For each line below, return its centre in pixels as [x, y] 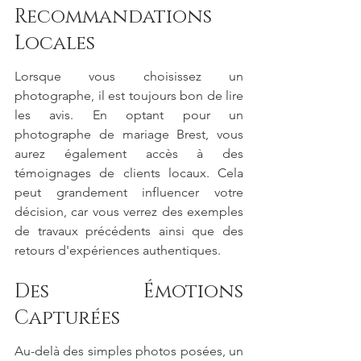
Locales [55, 43]
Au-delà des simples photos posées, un [129, 351]
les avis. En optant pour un [129, 115]
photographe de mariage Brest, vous [129, 135]
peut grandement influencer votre [129, 193]
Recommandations [113, 17]
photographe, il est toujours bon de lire [129, 96]
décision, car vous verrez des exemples [129, 212]
